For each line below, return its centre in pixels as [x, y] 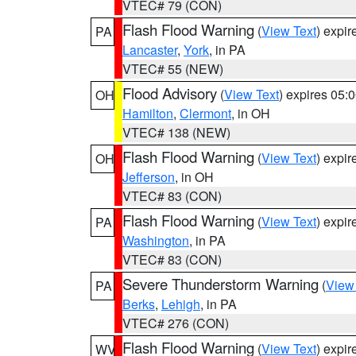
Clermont [205, 113]
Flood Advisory [170, 93]
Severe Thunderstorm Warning [221, 284]
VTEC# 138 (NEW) [176, 132]
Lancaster [150, 50]
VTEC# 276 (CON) [176, 323]
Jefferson [149, 177]
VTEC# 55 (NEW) [173, 69]
